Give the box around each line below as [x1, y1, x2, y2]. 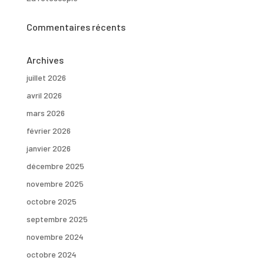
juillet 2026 [26, 72, 66, 82]
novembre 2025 [26, 179, 84, 189]
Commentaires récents [26, 21, 126, 32]
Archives [26, 54, 64, 65]
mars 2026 [26, 108, 65, 118]
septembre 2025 [26, 214, 88, 224]
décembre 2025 [26, 161, 84, 171]
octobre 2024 [26, 249, 77, 259]
